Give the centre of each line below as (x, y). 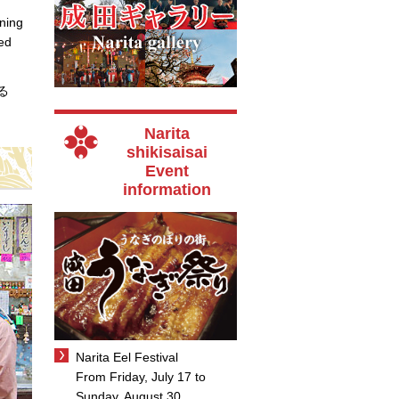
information (167, 190)
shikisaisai (167, 152)
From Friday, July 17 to (141, 377)
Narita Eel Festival (127, 358)
